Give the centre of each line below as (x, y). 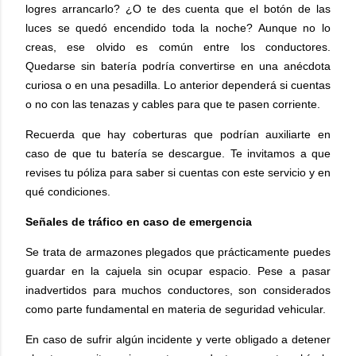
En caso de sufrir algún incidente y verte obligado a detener (178, 339)
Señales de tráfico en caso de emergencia (139, 221)
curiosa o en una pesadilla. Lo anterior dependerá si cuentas (178, 85)
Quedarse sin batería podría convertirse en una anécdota (178, 66)
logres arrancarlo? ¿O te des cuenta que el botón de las (178, 8)
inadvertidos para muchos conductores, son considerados (178, 290)
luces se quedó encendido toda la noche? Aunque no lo (178, 27)
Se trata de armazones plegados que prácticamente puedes (178, 252)
